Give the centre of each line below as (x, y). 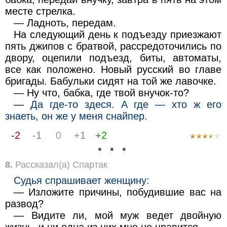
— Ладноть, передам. (65, 23)
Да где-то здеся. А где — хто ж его (126, 104)
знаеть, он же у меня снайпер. (76, 116)
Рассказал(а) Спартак (60, 164)
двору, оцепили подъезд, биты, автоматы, (113, 58)
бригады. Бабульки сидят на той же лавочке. (110, 81)
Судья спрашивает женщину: (82, 180)
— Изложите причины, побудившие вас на (118, 192)
